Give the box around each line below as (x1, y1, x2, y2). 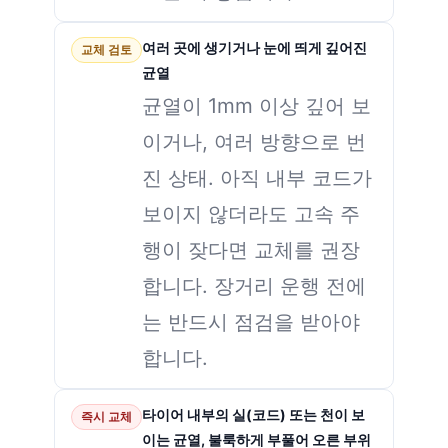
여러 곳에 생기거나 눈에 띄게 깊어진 (142, 39, 367, 57)
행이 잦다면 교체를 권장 (142, 237, 360, 263)
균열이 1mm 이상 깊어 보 (142, 93, 371, 119)
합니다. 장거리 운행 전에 (142, 273, 366, 299)
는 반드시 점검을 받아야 (142, 309, 360, 335)
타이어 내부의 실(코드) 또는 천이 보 (142, 406, 365, 424)
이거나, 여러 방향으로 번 (142, 129, 366, 155)
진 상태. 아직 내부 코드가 (142, 165, 372, 191)
